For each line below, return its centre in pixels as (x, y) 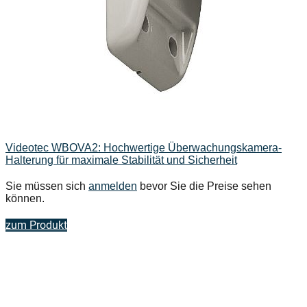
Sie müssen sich (47, 186)
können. (25, 199)
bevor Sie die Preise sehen (204, 186)
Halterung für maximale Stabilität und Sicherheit (121, 160)
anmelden (113, 186)
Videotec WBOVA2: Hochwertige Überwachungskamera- (144, 148)
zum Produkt (36, 225)
